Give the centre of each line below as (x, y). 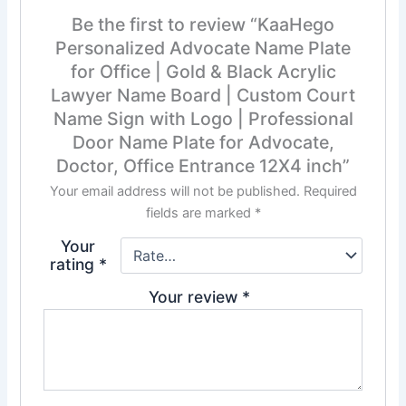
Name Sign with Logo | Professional (203, 118)
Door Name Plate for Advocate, (203, 142)
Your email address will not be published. (174, 191)
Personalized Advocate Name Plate (203, 48)
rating (74, 264)
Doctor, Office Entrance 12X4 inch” (203, 165)
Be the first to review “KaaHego (203, 24)
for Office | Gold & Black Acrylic (203, 71)
